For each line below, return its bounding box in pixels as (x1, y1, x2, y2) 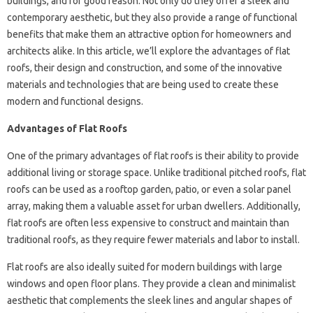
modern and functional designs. (7, 96, 143, 107)
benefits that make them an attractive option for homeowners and (7, 29, 291, 40)
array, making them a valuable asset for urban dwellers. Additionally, (7, 201, 300, 212)
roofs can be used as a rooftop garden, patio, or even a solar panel (7, 184, 291, 195)
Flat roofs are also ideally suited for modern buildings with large (7, 261, 282, 272)
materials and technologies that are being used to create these (7, 79, 279, 90)
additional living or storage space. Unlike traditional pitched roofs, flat (7, 167, 306, 178)
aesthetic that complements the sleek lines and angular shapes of (7, 295, 292, 306)
